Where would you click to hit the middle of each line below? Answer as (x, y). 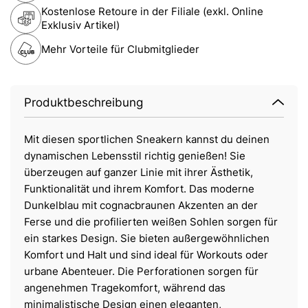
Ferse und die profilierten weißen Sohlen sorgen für (151, 222)
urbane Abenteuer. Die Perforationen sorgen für (141, 272)
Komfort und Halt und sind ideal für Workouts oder (146, 255)
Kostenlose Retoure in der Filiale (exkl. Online (152, 11)
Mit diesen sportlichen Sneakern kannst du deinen (147, 140)
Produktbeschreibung (84, 103)
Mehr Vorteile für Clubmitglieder (120, 49)
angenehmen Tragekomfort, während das (125, 288)
